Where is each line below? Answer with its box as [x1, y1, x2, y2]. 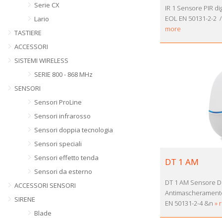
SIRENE [14, 195, 35, 204]
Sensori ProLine [34, 98, 82, 107]
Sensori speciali [34, 139, 82, 148]
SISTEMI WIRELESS [14, 56, 68, 65]
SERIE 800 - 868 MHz [34, 70, 93, 79]
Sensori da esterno [34, 167, 92, 176]
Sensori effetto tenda [34, 153, 99, 162]
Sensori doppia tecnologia [34, 125, 113, 134]
